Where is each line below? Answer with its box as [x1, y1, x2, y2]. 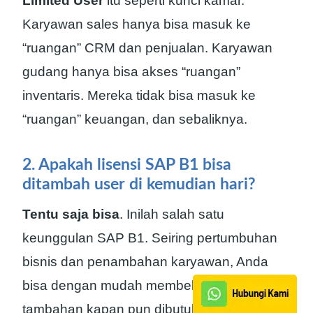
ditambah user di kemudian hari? [22, 176, 256, 193]
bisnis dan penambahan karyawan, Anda [22, 254, 268, 269]
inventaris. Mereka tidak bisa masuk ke [22, 87, 256, 103]
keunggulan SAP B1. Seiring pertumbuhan [22, 231, 277, 245]
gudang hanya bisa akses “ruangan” [22, 64, 240, 79]
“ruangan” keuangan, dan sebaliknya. [22, 111, 247, 126]
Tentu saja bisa [22, 207, 119, 221]
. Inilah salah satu [119, 207, 224, 221]
